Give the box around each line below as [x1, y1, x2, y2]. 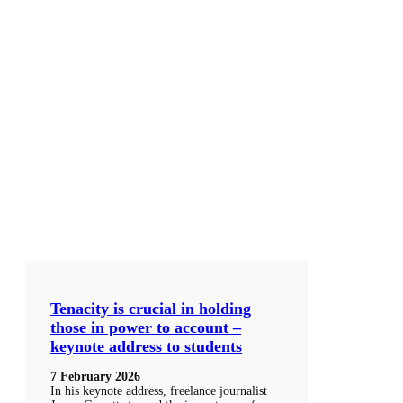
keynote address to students [50, 337, 242, 356]
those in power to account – [50, 318, 241, 337]
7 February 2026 [50, 370, 140, 384]
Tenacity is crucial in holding [50, 300, 251, 318]
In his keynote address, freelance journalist [50, 384, 267, 399]
